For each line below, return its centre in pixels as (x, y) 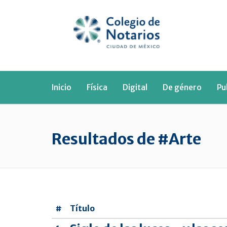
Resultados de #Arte (126, 139)
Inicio (62, 87)
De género (182, 87)
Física (97, 87)
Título (82, 208)
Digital (135, 87)
